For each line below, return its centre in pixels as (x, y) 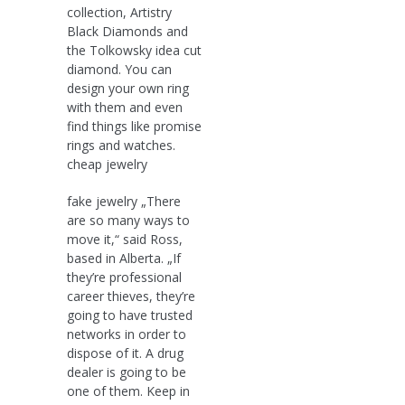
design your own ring (128, 88)
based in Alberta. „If (124, 258)
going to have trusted (130, 315)
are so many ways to (128, 220)
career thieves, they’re (131, 296)
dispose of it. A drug (125, 353)
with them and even (125, 107)
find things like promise (134, 126)
